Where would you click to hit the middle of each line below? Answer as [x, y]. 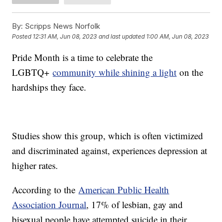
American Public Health [124, 189]
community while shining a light [115, 72]
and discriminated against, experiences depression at [110, 150]
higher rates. [35, 165]
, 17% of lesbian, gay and [135, 204]
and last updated [122, 37]
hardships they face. [49, 87]
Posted [23, 37]
